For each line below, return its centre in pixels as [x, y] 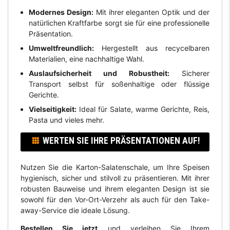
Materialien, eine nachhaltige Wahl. [86, 59]
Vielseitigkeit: [52, 109]
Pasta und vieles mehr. [66, 120]
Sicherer [190, 73]
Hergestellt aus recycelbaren [152, 48]
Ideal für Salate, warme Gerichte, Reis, [143, 109]
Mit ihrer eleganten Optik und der [151, 12]
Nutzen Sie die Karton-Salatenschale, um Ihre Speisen [115, 167]
